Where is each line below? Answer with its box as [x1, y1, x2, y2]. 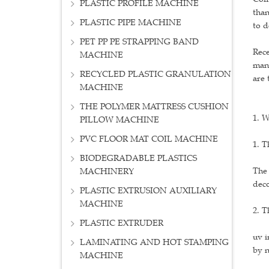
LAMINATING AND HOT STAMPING [80, 237, 229, 248]
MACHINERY [80, 166, 134, 177]
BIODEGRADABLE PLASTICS [80, 153, 197, 164]
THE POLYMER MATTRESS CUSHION [80, 101, 229, 112]
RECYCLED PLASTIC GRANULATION [80, 69, 231, 80]
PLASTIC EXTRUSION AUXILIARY [80, 186, 217, 196]
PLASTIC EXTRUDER [80, 218, 163, 229]
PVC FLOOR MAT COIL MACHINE [80, 134, 218, 145]
